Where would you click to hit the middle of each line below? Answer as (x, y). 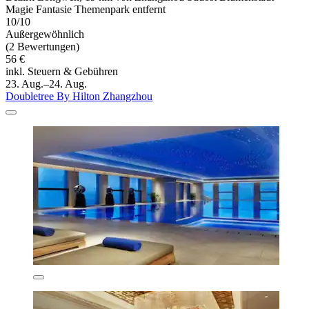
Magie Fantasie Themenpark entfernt (86, 10)
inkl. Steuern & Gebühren (62, 72)
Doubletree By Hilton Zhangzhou (79, 97)
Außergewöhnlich (45, 34)
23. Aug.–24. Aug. (46, 84)
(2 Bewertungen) (42, 47)
